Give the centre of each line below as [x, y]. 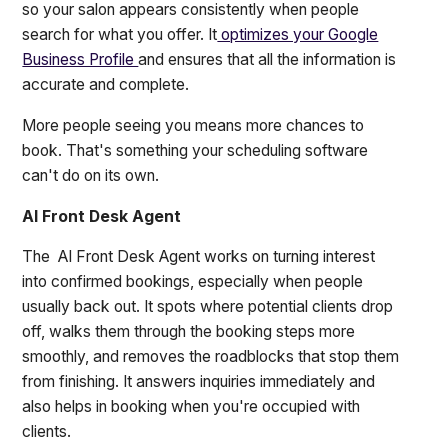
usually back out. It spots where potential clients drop [208, 307]
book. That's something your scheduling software [195, 150]
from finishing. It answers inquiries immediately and [199, 382]
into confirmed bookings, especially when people [193, 282]
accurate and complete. [108, 85]
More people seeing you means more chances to [193, 125]
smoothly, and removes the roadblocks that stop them [211, 357]
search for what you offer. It [120, 35]
